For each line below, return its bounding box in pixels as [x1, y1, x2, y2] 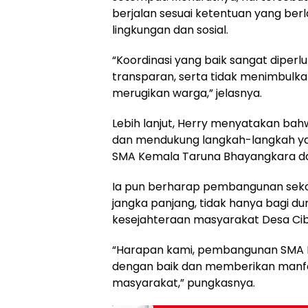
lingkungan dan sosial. [112, 21, 228, 38]
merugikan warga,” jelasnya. [112, 85, 262, 101]
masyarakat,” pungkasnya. [112, 274, 255, 291]
